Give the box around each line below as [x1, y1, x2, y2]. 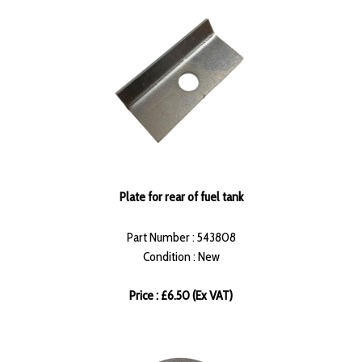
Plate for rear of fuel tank [119, 189, 243, 205]
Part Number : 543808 [126, 229, 236, 246]
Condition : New [142, 249, 220, 265]
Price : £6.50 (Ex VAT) [129, 288, 233, 304]
